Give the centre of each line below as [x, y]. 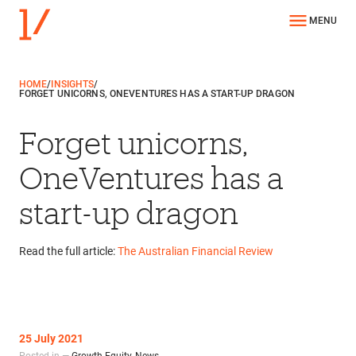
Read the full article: [68, 252]
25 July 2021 [51, 338]
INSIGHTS [73, 85]
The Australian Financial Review [195, 252]
